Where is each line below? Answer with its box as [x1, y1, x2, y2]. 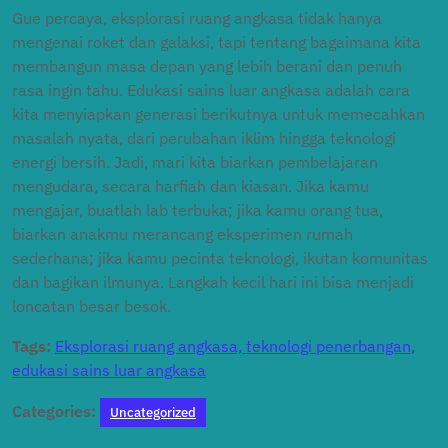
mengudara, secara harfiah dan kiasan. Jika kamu [12, 176, 369, 196]
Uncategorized [110, 404, 196, 421]
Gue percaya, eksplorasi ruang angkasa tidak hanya [12, 8, 382, 28]
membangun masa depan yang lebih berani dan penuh [12, 56, 402, 76]
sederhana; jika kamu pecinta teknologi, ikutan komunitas [12, 248, 428, 268]
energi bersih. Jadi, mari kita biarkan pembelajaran [12, 152, 378, 172]
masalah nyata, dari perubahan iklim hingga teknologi [12, 128, 396, 148]
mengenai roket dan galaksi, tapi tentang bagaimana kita [12, 32, 421, 52]
